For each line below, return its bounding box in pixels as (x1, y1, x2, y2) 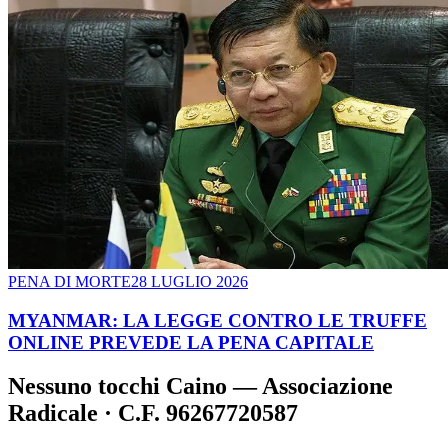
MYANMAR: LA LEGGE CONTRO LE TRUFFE (8, 309, 427, 331)
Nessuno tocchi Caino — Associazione (8, 373, 393, 400)
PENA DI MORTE (8, 272, 131, 290)
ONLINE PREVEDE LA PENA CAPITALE (8, 331, 374, 353)
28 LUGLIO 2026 (131, 272, 248, 290)
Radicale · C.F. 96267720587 (8, 400, 298, 427)
